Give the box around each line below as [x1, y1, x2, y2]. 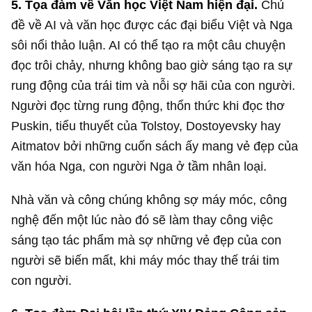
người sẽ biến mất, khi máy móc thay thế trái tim [11, 252, 280, 267]
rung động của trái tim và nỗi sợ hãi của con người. [11, 78, 296, 93]
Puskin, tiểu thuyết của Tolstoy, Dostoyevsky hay [11, 118, 281, 134]
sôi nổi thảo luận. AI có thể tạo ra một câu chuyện [11, 38, 286, 53]
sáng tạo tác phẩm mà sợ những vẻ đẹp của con [11, 232, 282, 247]
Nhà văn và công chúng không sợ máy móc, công [11, 192, 288, 207]
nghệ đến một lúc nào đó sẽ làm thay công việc [11, 212, 274, 227]
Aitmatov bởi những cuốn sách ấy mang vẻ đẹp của [11, 139, 299, 154]
